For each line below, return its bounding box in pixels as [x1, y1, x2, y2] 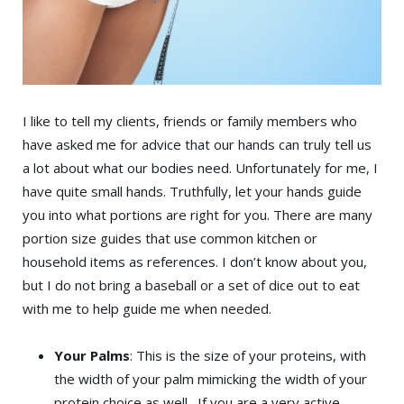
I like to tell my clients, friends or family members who [23, 111, 357, 130]
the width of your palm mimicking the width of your [54, 369, 367, 388]
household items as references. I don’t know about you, [23, 252, 367, 271]
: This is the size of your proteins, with [130, 345, 366, 364]
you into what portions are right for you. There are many [23, 205, 372, 224]
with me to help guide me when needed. [23, 298, 271, 317]
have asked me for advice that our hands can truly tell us [23, 134, 372, 153]
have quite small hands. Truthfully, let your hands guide [23, 181, 362, 200]
